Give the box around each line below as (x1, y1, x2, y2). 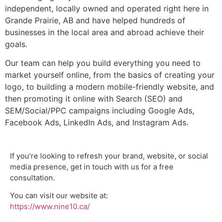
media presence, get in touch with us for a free (10, 162, 173, 171)
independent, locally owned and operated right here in (5, 3, 209, 13)
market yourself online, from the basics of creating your (5, 70, 215, 80)
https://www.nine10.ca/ (10, 202, 90, 212)
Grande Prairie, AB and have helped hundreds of (5, 15, 185, 25)
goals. (5, 39, 27, 49)
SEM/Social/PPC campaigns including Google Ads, (5, 106, 194, 116)
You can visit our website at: (10, 191, 108, 201)
